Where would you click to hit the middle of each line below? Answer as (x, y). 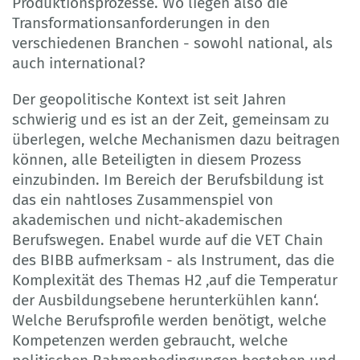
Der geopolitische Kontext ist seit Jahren (149, 99)
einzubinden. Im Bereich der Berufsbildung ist (168, 179)
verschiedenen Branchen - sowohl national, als (172, 43)
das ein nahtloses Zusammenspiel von (143, 199)
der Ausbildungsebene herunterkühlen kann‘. (166, 300)
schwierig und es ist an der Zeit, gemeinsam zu (171, 119)
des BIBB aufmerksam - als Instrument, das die (173, 260)
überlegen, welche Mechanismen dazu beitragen (176, 139)
